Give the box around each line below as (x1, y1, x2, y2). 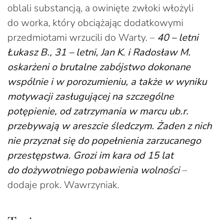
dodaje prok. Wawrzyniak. (7, 178, 119, 192)
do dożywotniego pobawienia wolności (7, 163, 180, 177)
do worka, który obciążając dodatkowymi (7, 16, 183, 29)
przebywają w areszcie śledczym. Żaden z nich (7, 119, 212, 133)
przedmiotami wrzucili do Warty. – (7, 30, 157, 44)
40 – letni (157, 30, 198, 44)
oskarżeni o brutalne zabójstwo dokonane (7, 60, 191, 74)
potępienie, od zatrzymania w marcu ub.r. (7, 104, 189, 118)
